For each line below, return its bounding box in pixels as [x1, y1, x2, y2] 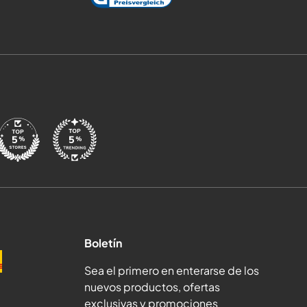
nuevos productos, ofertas [84, 279, 220, 294]
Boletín [84, 235, 122, 250]
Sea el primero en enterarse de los [84, 262, 259, 278]
